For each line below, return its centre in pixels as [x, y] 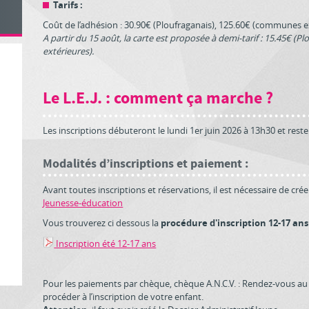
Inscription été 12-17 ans [105, 243]
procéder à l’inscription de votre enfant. [123, 297]
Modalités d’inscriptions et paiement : [146, 164]
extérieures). [69, 51]
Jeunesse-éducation [83, 203]
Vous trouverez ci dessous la [102, 223]
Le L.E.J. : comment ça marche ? [158, 99]
